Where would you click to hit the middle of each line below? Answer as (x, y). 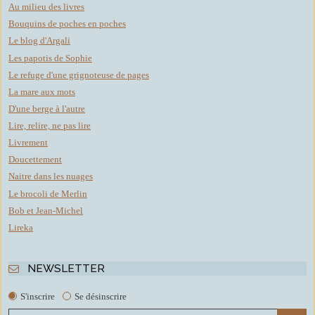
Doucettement (35, 160)
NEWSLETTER (66, 269)
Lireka (21, 227)
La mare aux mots (42, 91)
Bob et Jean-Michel (46, 210)
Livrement (28, 143)
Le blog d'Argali (39, 41)
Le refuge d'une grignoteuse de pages (79, 75)
